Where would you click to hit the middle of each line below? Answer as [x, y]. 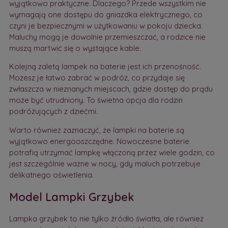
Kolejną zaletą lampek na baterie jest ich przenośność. [105, 67]
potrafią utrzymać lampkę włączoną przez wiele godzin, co [112, 152]
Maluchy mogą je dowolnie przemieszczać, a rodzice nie [107, 37]
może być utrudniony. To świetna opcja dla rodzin [96, 100]
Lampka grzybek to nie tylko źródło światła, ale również [106, 219]
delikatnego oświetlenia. [51, 175]
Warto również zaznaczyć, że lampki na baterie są [96, 130]
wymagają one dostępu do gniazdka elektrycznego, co [106, 14]
